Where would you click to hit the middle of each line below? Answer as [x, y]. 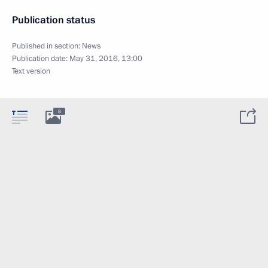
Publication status [54, 20]
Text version [31, 71]
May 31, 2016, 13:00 [106, 59]
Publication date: [41, 59]
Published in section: [47, 46]
